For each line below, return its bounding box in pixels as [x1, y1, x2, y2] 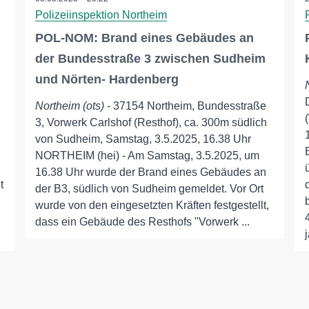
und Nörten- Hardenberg [34, 72, 179, 86]
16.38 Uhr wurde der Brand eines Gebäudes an [34, 166, 266, 178]
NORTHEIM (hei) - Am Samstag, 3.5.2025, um [34, 150, 259, 161]
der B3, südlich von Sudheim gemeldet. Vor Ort [34, 183, 263, 195]
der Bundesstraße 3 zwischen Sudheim [34, 52, 266, 66]
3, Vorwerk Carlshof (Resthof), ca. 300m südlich [34, 117, 267, 128]
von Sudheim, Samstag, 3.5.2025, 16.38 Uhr [34, 133, 251, 145]
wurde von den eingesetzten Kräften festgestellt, [34, 199, 269, 211]
